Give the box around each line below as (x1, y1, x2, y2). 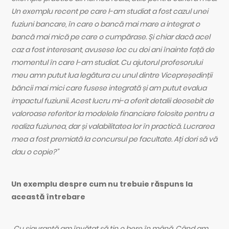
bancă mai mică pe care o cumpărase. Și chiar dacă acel (11, 32, 211, 42)
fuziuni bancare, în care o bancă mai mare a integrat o (11, 19, 200, 30)
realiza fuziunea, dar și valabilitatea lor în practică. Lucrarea (11, 121, 215, 132)
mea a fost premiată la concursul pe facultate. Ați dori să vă (11, 134, 218, 145)
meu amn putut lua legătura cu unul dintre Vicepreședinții (11, 70, 213, 81)
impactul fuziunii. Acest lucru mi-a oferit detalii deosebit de (11, 96, 214, 106)
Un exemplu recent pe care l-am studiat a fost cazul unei (11, 6, 209, 17)
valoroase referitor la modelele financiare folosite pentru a (11, 108, 214, 119)
